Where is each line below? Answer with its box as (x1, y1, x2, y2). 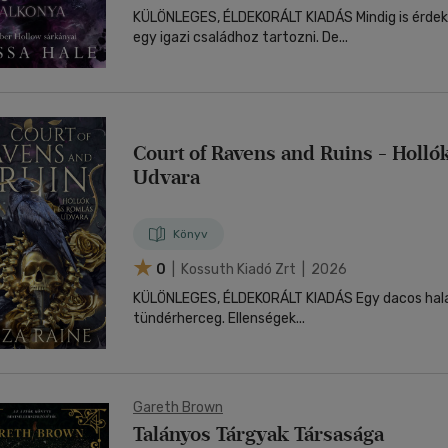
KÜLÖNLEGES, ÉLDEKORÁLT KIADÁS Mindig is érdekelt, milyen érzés (133, 9, 356, 26)
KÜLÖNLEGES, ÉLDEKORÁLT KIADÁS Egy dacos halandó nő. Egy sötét (133, 290, 356, 307)
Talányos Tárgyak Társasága (133, 422, 384, 446)
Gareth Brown (133, 399, 223, 416)
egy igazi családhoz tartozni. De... (133, 29, 348, 46)
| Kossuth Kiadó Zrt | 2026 (169, 260, 347, 278)
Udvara (133, 165, 200, 189)
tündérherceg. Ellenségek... (228, 310, 305, 327)
